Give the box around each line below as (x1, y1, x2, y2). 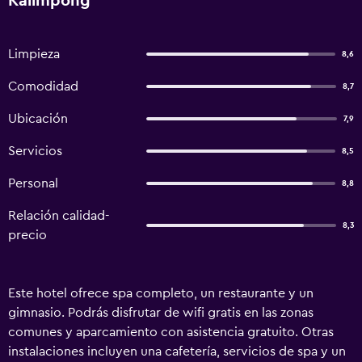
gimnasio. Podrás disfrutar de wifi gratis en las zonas (8, 306, 314, 319)
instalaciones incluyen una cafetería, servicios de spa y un (8, 345, 346, 358)
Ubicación (8, 112, 68, 125)
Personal (8, 177, 58, 190)
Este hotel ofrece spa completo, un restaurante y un (8, 287, 314, 300)
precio (8, 229, 47, 242)
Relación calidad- (8, 209, 110, 222)
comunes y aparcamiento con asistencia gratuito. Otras (8, 326, 334, 339)
